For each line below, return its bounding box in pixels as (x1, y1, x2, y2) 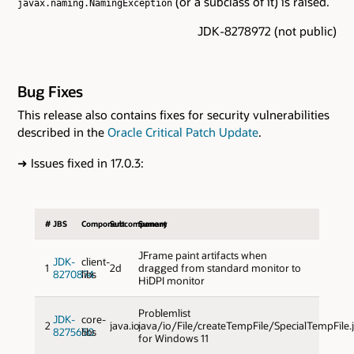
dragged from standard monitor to (137, 261, 301, 274)
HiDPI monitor (137, 273, 205, 287)
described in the (17, 124, 107, 141)
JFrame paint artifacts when (137, 248, 267, 262)
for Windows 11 (137, 331, 209, 345)
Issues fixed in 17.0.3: (28, 154, 144, 171)
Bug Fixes (17, 81, 83, 101)
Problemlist (137, 306, 190, 319)
